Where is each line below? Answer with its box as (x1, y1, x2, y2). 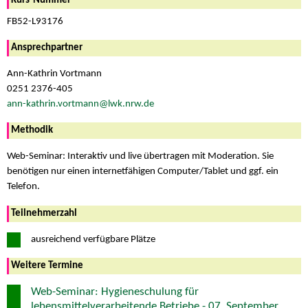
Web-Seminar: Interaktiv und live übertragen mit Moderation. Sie (7, 151, 274, 162)
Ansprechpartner (11, 42, 82, 53)
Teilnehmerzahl (11, 208, 77, 219)
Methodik (11, 125, 53, 136)
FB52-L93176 (7, 16, 63, 27)
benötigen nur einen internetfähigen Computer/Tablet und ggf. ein (7, 166, 278, 177)
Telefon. (7, 181, 40, 192)
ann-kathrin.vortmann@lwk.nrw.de (7, 99, 154, 110)
